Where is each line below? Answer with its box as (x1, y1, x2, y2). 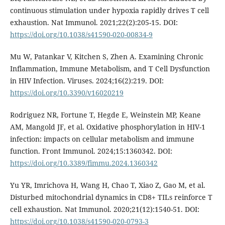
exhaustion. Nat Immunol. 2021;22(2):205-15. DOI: (10, 17, 178, 27)
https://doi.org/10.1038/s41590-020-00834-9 (10, 29, 153, 39)
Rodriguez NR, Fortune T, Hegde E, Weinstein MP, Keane (10, 109, 201, 120)
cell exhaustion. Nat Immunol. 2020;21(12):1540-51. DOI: (10, 204, 199, 214)
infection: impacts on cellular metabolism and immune (10, 134, 194, 144)
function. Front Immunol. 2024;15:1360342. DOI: (10, 146, 172, 156)
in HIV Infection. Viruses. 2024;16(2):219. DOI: (10, 75, 164, 85)
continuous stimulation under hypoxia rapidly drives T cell (10, 5, 209, 15)
